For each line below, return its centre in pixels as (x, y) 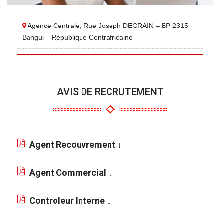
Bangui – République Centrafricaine (77, 38)
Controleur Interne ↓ (70, 201)
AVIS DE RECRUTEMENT (110, 92)
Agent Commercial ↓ (71, 173)
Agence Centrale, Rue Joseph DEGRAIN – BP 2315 (107, 26)
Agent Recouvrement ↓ (76, 145)
